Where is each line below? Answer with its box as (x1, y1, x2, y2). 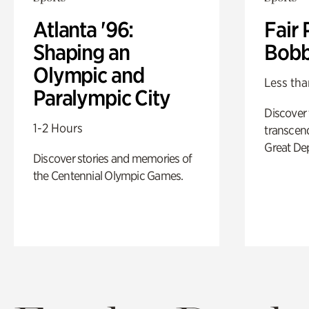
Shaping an (33, 39, 130, 66)
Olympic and (33, 61, 144, 88)
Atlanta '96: (33, 16, 134, 43)
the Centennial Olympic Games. (33, 168, 183, 183)
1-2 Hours (33, 120, 83, 135)
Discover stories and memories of (33, 150, 192, 166)
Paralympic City (33, 84, 170, 111)
